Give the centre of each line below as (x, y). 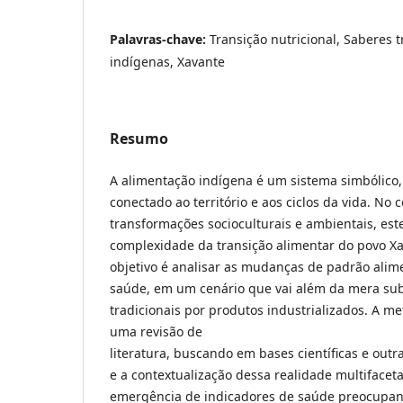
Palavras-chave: (160, 39)
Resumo (139, 138)
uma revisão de (156, 331)
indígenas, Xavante (167, 61)
